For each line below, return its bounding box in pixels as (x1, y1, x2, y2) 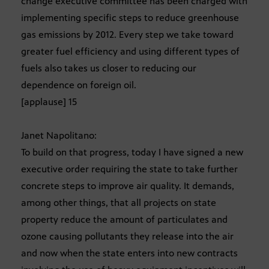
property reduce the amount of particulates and (21, 214, 228, 226)
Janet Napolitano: (21, 130, 97, 142)
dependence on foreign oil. (21, 79, 136, 91)
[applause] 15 (21, 96, 77, 108)
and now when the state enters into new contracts (21, 247, 238, 259)
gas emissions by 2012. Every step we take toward (21, 29, 234, 41)
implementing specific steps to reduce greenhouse (21, 12, 239, 24)
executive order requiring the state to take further (21, 163, 238, 175)
